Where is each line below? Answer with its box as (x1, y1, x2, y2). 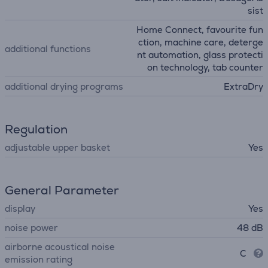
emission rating (5, 254, 72, 265)
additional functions (5, 42, 91, 54)
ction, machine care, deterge (138, 36, 263, 48)
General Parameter (5, 182, 119, 198)
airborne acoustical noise (5, 241, 115, 252)
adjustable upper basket (5, 142, 110, 153)
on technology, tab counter (147, 62, 263, 73)
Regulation (5, 121, 68, 137)
